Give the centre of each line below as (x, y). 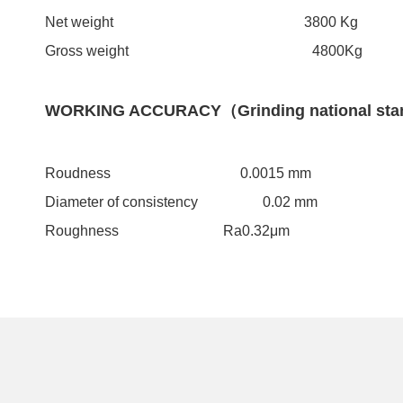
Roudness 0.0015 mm (178, 173)
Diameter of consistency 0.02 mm (181, 201)
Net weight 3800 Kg (201, 22)
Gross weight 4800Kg (203, 50)
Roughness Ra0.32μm (167, 230)
